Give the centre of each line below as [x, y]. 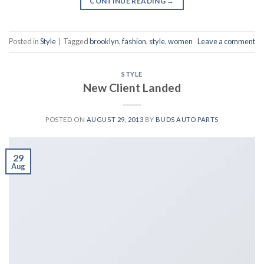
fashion [134, 42]
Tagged [76, 42]
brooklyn [104, 42]
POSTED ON [66, 119]
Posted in [24, 42]
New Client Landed [132, 87]
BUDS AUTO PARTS [187, 119]
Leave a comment [226, 42]
